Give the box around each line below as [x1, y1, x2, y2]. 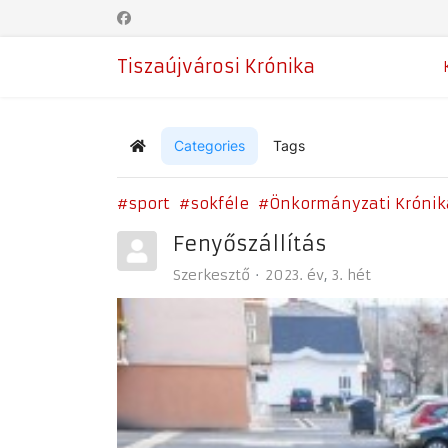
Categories [174, 137, 245, 154]
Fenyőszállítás [173, 231, 327, 256]
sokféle [190, 194, 249, 213]
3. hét [332, 266, 371, 284]
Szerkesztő [173, 266, 250, 284]
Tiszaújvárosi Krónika [117, 55, 315, 78]
